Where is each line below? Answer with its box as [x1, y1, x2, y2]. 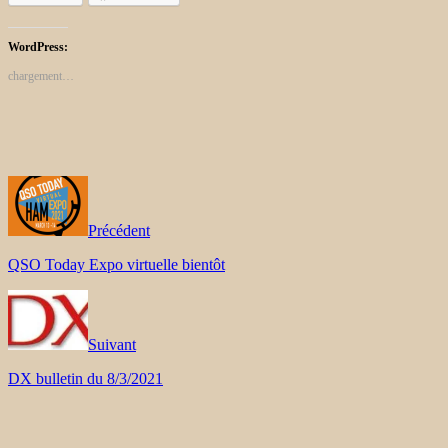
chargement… [8, 68, 74, 83]
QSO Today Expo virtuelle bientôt [8, 255, 225, 273]
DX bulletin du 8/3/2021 [8, 369, 163, 387]
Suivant [88, 335, 136, 353]
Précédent [88, 221, 150, 239]
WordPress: [8, 39, 68, 54]
